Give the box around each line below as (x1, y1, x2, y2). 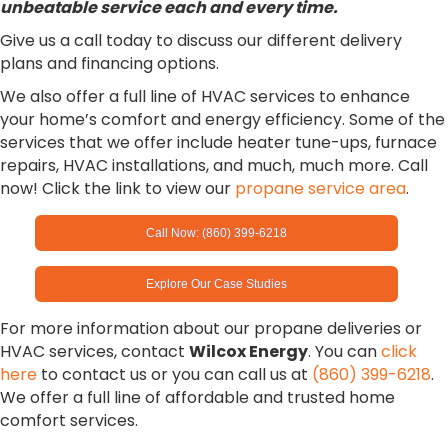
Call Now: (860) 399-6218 (146, 226, 288, 241)
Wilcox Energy (189, 340, 308, 364)
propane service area (235, 177, 406, 201)
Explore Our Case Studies (146, 277, 288, 292)
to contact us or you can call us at (37, 363, 312, 387)
